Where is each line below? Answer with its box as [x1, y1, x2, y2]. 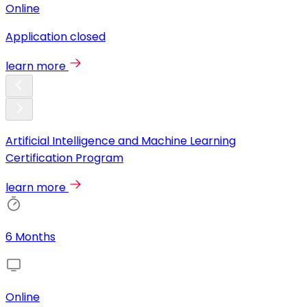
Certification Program [5, 150, 123, 167]
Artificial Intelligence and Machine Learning [5, 133, 236, 149]
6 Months [5, 229, 56, 245]
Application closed [5, 29, 106, 45]
